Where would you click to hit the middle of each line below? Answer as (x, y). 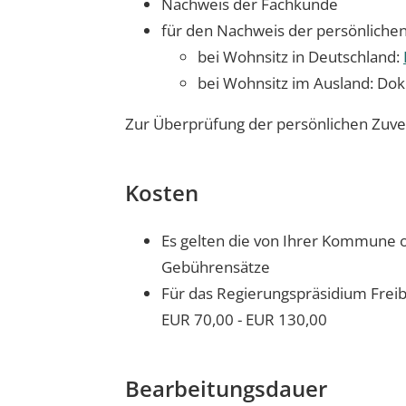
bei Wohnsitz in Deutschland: (300, 57)
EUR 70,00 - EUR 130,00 (244, 319)
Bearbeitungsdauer (226, 388)
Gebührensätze (216, 267)
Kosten (162, 193)
